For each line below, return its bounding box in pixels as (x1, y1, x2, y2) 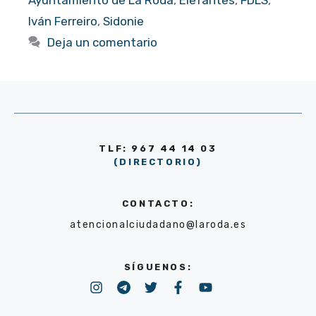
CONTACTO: (121, 197, 195, 209)
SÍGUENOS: (123, 261, 193, 272)
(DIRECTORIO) (113, 156, 203, 167)
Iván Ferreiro (28, 13, 97, 28)
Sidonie (103, 13, 144, 28)
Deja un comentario (47, 35, 158, 49)
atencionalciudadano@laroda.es (69, 218, 247, 231)
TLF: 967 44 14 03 (99, 142, 217, 154)
